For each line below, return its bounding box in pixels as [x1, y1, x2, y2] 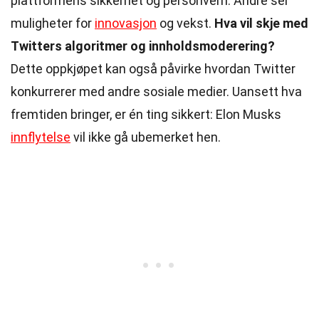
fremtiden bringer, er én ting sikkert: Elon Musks [11, 107, 281, 122]
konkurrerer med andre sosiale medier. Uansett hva [11, 84, 302, 99]
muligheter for [11, 16, 95, 31]
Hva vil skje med [214, 16, 308, 31]
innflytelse [11, 130, 70, 145]
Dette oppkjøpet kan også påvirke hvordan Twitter [11, 61, 296, 76]
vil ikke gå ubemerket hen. [70, 130, 221, 145]
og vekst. [157, 16, 214, 31]
